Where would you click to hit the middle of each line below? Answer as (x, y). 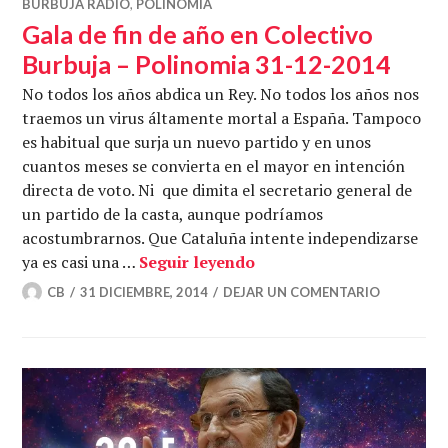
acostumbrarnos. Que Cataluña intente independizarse (220, 237)
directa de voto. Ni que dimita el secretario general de (217, 189)
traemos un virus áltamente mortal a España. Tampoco (222, 117)
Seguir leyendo (197, 261)
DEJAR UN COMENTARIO (302, 291)
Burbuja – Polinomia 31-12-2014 (207, 63)
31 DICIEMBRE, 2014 (144, 291)
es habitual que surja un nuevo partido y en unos (197, 141)
